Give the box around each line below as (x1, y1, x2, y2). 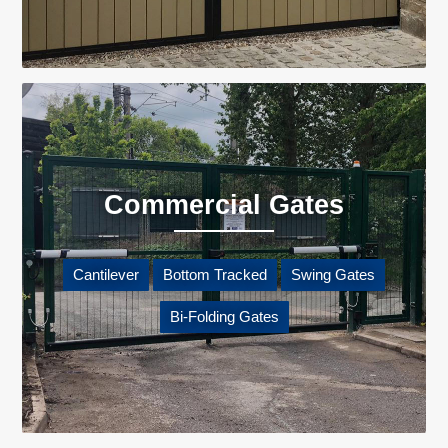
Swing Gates (291, 266, 375, 283)
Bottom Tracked (163, 266, 267, 283)
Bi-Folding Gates (169, 308, 279, 325)
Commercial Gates (104, 189, 344, 220)
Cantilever (73, 266, 139, 283)
